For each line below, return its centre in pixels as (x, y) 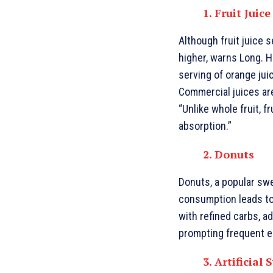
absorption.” (205, 126)
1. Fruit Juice (237, 13)
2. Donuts (229, 154)
